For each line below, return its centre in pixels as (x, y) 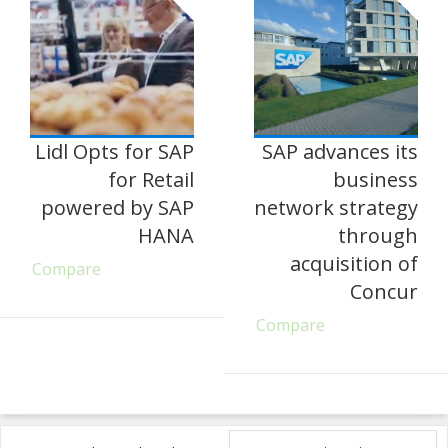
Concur (384, 292)
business (375, 180)
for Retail (151, 180)
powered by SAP (117, 208)
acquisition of (354, 264)
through (378, 236)
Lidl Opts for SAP (114, 152)
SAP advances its (340, 152)
